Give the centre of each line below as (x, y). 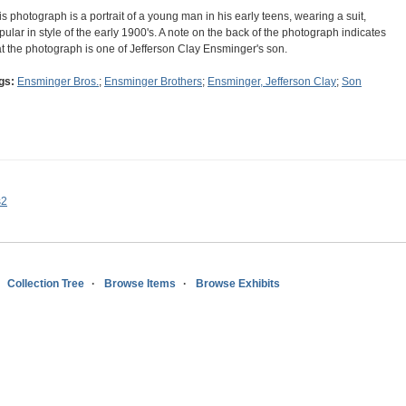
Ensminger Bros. (58, 82)
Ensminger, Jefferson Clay (272, 82)
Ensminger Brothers (153, 82)
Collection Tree (46, 284)
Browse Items (140, 284)
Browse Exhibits (238, 284)
